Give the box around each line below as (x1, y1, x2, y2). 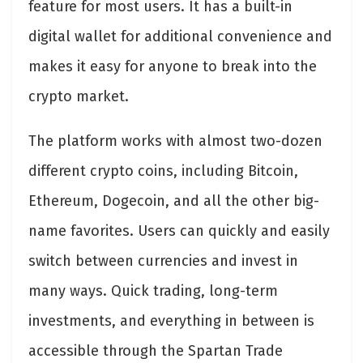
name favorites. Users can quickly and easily (28, 222, 330, 241)
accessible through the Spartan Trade (28, 342, 283, 361)
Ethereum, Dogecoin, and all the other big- (28, 192, 319, 211)
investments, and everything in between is (28, 312, 314, 331)
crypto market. (28, 88, 133, 106)
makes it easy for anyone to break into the (28, 58, 317, 76)
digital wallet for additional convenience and (28, 28, 332, 46)
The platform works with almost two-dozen (28, 132, 322, 151)
